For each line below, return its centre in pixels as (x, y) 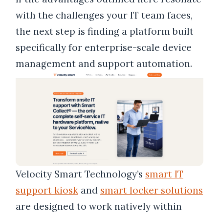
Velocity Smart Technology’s (80, 174)
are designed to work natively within (99, 207)
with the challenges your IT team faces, (104, 15)
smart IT (164, 174)
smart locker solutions (152, 190)
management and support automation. (104, 63)
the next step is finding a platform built (105, 31)
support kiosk (47, 190)
